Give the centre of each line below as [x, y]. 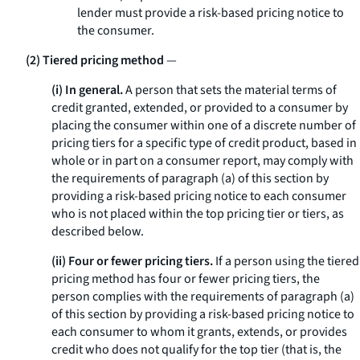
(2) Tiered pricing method [95, 60]
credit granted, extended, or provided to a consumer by [200, 108]
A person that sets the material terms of [230, 90]
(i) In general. [87, 90]
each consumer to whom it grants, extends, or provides [199, 332]
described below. [98, 231]
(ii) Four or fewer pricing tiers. [132, 261]
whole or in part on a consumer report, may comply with [202, 161]
